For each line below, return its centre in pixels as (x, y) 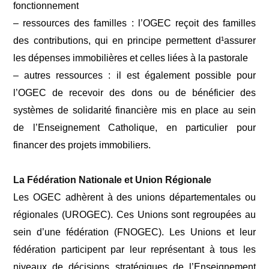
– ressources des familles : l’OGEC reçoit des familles (134, 23)
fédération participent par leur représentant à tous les (134, 249)
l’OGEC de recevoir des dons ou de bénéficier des (134, 93)
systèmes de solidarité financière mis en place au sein (134, 110)
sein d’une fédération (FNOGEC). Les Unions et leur (134, 232)
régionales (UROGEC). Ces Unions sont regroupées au (134, 215)
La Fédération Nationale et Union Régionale (113, 180)
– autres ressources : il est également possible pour (134, 75)
